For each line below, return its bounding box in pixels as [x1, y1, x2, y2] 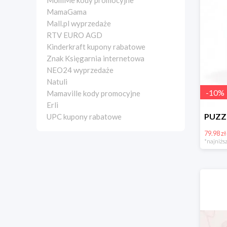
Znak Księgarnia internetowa [47, 54, 144, 63]
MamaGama [47, 7, 87, 16]
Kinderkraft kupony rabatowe [47, 42, 145, 51]
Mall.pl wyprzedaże [47, 19, 111, 28]
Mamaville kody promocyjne [47, 89, 140, 98]
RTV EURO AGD [47, 30, 102, 40]
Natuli [47, 77, 67, 86]
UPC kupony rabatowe [47, 112, 122, 121]
